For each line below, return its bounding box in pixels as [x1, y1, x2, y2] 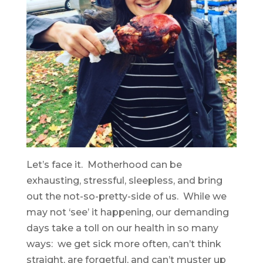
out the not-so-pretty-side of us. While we [26, 191, 227, 203]
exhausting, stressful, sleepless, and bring [26, 175, 222, 187]
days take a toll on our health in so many [26, 222, 218, 234]
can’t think [171, 238, 221, 250]
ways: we [26, 238, 74, 250]
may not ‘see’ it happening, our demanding [26, 207, 229, 218]
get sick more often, [73, 238, 172, 250]
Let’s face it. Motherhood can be [26, 159, 182, 171]
